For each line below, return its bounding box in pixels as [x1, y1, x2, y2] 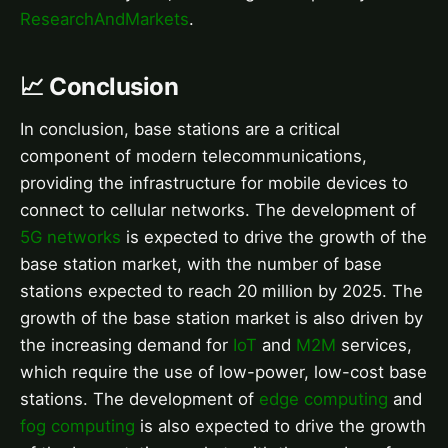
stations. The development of [20, 388, 259, 409]
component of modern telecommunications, [20, 145, 367, 166]
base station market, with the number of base [20, 253, 382, 274]
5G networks [20, 226, 121, 247]
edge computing [259, 388, 388, 409]
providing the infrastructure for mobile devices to [20, 172, 408, 193]
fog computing [20, 415, 135, 436]
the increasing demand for [20, 334, 233, 355]
